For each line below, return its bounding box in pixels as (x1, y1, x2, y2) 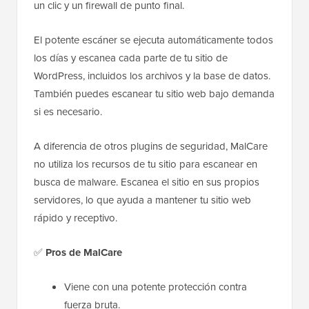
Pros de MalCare (46, 245, 122, 261)
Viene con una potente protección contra (64, 279, 247, 295)
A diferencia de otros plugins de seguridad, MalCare (34, 139, 268, 154)
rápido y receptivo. (34, 210, 117, 226)
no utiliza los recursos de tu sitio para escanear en (34, 157, 257, 172)
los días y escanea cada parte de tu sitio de (34, 50, 228, 66)
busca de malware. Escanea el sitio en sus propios (34, 175, 259, 190)
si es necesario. (34, 104, 102, 120)
